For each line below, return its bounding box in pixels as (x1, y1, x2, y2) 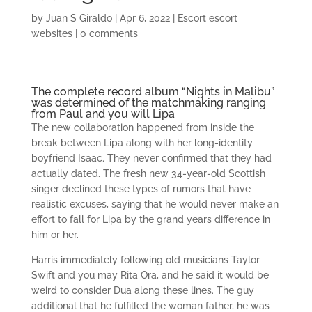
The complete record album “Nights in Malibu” (31, 85, 274, 98)
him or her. (31, 229, 79, 240)
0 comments (79, 28, 138, 39)
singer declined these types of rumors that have (31, 183, 251, 194)
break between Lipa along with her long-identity (31, 137, 253, 148)
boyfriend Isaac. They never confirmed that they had (31, 153, 272, 164)
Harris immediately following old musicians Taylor (31, 254, 260, 265)
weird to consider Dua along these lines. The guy (31, 285, 254, 296)
